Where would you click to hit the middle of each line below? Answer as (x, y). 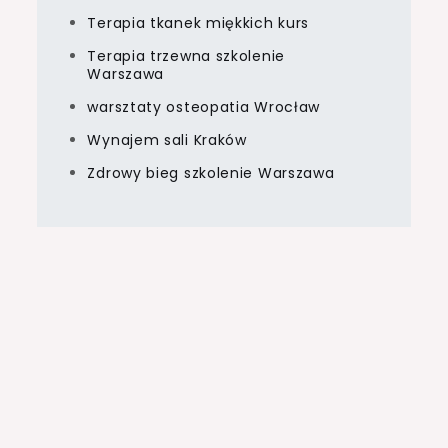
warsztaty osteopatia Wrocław (204, 106)
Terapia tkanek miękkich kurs (198, 22)
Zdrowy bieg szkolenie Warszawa (211, 172)
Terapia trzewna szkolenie (186, 55)
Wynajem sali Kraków (167, 139)
